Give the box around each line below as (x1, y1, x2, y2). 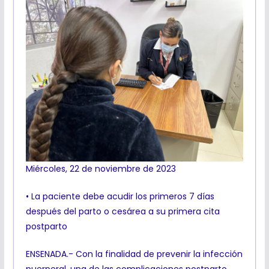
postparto (25, 220, 67, 233)
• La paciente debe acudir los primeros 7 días (25, 190, 214, 203)
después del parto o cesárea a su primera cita (25, 205, 220, 218)
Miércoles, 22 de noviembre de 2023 (25, 163, 176, 175)
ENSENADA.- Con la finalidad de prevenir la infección (25, 248, 243, 261)
